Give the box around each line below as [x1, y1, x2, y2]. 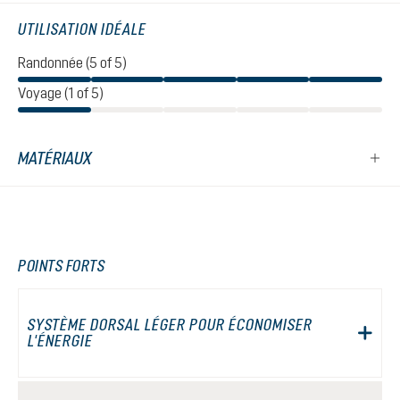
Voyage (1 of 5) [18, 85, 104, 101]
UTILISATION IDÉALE [18, 20, 146, 38]
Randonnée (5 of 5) [18, 54, 127, 71]
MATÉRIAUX [18, 148, 92, 168]
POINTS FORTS [18, 256, 104, 275]
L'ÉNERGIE [28, 331, 93, 350]
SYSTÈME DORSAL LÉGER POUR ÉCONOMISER [28, 315, 312, 334]
